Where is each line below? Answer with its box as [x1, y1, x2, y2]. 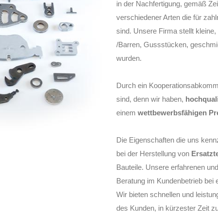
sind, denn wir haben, [116, 95, 185, 103]
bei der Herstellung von [116, 149, 191, 158]
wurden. [116, 54, 142, 62]
